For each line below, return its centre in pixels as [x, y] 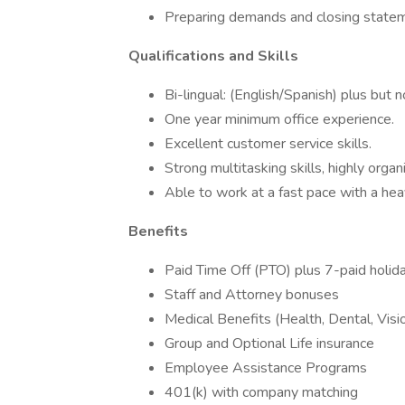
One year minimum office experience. [279, 119]
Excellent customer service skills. [268, 144]
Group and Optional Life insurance [269, 344]
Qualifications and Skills [213, 56]
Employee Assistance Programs [266, 368]
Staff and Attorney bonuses [252, 295]
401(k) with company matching [261, 392]
